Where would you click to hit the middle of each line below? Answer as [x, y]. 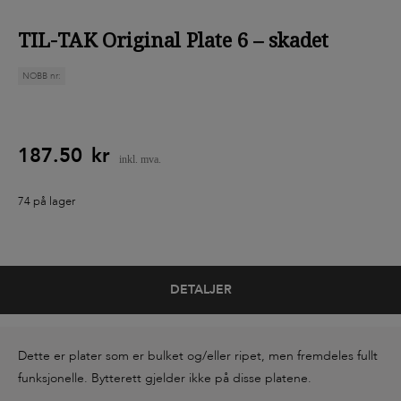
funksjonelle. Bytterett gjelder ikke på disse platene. [165, 379]
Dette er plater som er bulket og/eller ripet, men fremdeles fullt [198, 356]
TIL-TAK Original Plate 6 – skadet [173, 40]
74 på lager [47, 202]
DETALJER [200, 290]
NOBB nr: [42, 77]
